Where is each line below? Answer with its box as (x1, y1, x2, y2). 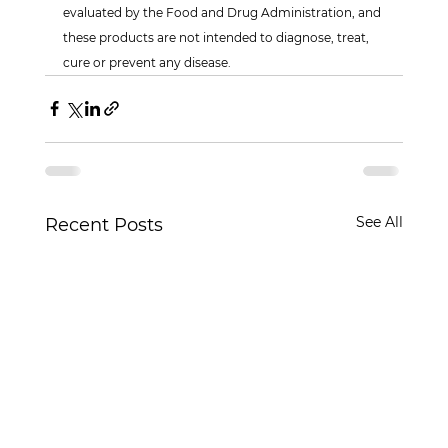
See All (356, 212, 404, 231)
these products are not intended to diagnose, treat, (62, 29, 372, 45)
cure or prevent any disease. (62, 54, 231, 70)
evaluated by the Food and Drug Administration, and (62, 4, 384, 20)
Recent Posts (44, 213, 163, 236)
